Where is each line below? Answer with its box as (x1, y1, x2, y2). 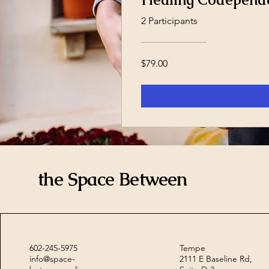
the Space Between (38, 168, 187, 192)
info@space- (29, 253, 75, 265)
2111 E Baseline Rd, (179, 253, 252, 265)
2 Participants (141, 15, 198, 27)
